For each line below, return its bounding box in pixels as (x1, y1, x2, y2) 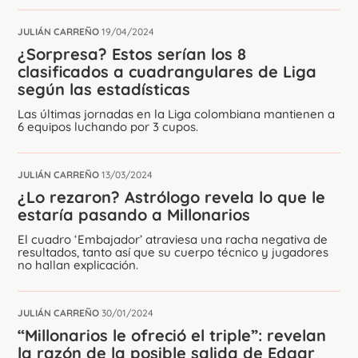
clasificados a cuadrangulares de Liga (18, 62, 317, 82)
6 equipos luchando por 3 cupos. (18, 119, 199, 134)
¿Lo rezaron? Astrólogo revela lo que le (18, 187, 326, 207)
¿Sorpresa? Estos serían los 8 (18, 44, 247, 64)
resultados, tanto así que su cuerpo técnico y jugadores (18, 245, 329, 260)
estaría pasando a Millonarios (18, 205, 251, 225)
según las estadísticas (18, 79, 191, 99)
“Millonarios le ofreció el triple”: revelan (18, 325, 327, 345)
